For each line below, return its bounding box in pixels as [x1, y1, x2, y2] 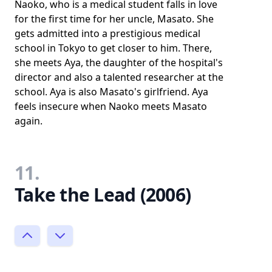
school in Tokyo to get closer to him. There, [15, 41, 212, 55]
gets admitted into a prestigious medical [15, 26, 200, 40]
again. [15, 114, 42, 127]
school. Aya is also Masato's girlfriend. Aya [15, 84, 208, 98]
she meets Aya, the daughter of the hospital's [15, 55, 223, 69]
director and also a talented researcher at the [15, 70, 223, 84]
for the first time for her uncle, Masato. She [15, 12, 214, 25]
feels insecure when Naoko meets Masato [15, 99, 207, 113]
